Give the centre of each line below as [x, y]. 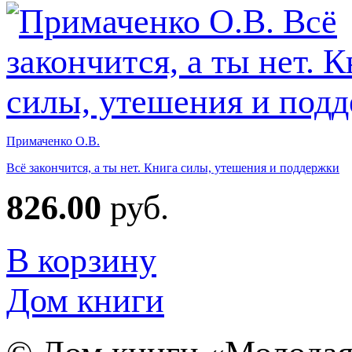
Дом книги [85, 300]
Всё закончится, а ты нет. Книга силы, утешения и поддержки [173, 167]
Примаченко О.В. [53, 141]
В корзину [81, 260]
